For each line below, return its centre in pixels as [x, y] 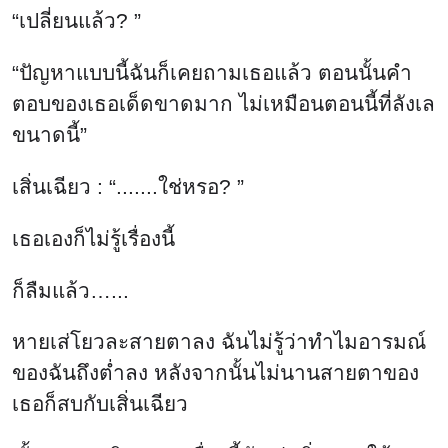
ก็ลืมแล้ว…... [70, 290]
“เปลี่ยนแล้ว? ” [76, 21]
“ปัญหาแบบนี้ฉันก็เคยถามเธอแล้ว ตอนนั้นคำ [212, 73]
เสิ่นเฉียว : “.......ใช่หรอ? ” [128, 187]
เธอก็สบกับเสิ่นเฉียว [100, 404]
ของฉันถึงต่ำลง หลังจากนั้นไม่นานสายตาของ [215, 373]
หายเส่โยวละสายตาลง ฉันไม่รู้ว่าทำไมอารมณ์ [219, 342]
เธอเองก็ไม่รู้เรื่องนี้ [93, 238]
